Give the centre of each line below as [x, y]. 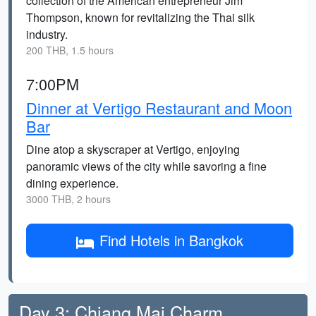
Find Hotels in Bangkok [171, 240]
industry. [47, 34]
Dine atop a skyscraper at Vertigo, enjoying [133, 149]
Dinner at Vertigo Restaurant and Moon [159, 108]
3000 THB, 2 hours [68, 199]
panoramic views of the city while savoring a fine [146, 166]
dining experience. [72, 183]
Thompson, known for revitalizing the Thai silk [140, 17]
